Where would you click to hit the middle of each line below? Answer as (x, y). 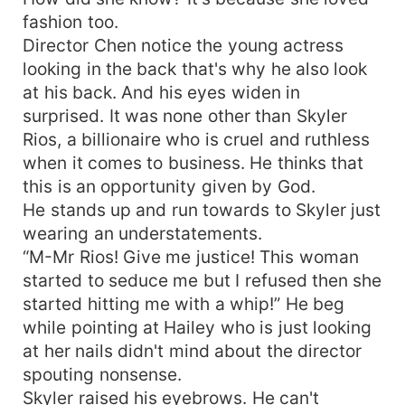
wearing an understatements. (142, 233)
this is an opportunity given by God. (169, 186)
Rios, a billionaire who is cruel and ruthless (197, 139)
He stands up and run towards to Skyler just (202, 209)
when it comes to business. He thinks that (193, 162)
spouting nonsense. (102, 374)
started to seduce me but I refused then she (202, 280)
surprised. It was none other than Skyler (185, 115)
